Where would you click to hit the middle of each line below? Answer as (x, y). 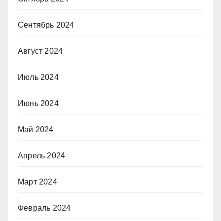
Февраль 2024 (44, 208)
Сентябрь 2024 (46, 25)
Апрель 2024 (42, 156)
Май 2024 (36, 129)
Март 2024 (37, 182)
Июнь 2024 (38, 103)
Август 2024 (40, 51)
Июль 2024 (38, 77)
